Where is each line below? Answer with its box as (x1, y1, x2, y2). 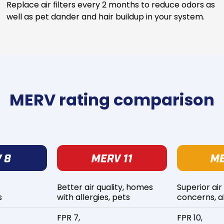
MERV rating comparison (9, 88, 214, 111)
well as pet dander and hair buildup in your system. (6, 11, 204, 22)
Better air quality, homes (57, 181, 153, 193)
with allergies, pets (57, 191, 130, 203)
